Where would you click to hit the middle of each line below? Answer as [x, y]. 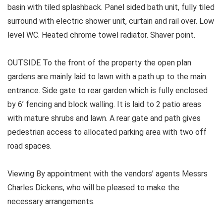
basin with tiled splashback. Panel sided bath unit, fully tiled [111, 7]
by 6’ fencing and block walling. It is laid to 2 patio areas [104, 105]
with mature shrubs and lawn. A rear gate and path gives [104, 118]
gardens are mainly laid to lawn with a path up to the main [107, 77]
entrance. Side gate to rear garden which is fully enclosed [108, 91]
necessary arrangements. [51, 202]
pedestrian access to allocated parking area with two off [107, 132]
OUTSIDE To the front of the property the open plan [99, 63]
